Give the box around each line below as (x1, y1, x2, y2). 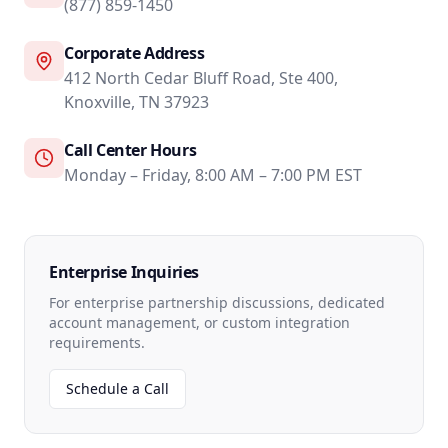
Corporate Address (64, 42, 205, 64)
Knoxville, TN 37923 (64, 91, 209, 113)
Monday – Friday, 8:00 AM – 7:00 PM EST (64, 164, 362, 186)
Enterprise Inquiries (49, 261, 199, 283)
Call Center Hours (64, 139, 197, 161)
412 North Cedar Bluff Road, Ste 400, (64, 67, 338, 89)
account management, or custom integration (49, 313, 350, 332)
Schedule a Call (66, 379, 169, 398)
